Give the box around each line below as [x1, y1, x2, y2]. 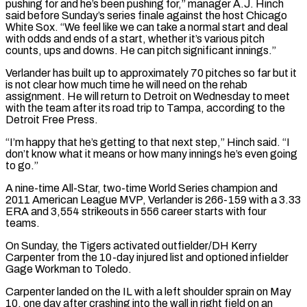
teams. [5, 217, 40, 229]
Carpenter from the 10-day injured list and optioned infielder [5, 251, 288, 263]
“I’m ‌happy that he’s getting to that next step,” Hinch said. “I [5, 136, 290, 148]
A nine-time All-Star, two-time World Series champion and [5, 182, 278, 194]
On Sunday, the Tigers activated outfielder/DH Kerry [5, 239, 257, 251]
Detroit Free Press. [5, 113, 98, 125]
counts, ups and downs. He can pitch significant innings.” [5, 44, 276, 56]
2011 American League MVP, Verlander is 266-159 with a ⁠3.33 [5, 193, 301, 206]
